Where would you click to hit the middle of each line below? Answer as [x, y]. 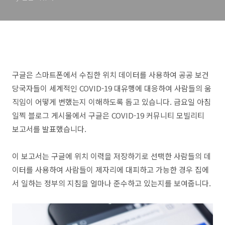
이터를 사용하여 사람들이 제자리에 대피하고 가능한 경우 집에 [110, 170]
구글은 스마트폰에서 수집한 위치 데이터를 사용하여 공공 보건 [110, 75]
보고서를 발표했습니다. [49, 129]
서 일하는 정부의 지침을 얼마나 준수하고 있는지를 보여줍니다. [111, 183]
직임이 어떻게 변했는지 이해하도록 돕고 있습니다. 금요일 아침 [111, 102]
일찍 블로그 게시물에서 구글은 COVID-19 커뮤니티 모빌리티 [108, 115]
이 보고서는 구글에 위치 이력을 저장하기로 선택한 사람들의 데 [111, 156]
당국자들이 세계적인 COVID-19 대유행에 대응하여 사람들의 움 [112, 88]
